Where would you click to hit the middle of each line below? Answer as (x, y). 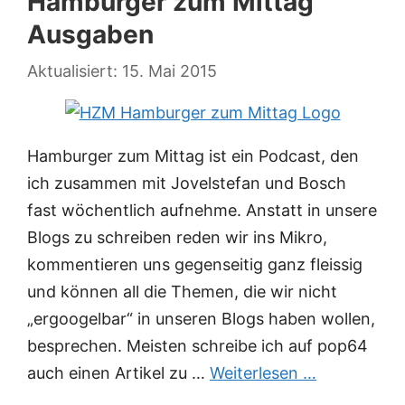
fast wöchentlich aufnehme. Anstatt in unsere (202, 211)
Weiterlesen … (263, 373)
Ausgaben (90, 35)
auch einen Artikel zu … (118, 373)
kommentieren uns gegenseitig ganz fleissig (195, 265)
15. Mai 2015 (170, 71)
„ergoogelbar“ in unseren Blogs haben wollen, (201, 319)
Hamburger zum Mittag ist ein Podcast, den (193, 156)
